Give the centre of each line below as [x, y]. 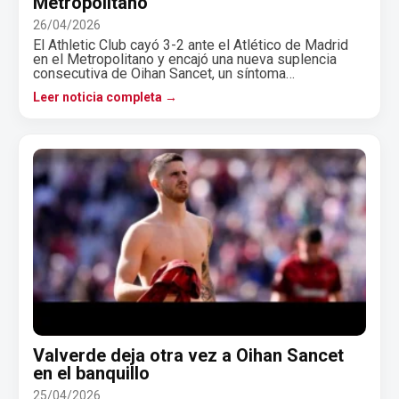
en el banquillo [91, 374]
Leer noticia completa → [105, 97]
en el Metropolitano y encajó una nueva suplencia [185, 59]
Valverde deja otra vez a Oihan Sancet [188, 356]
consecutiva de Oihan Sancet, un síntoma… [164, 73]
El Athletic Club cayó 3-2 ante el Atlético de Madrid [191, 45]
